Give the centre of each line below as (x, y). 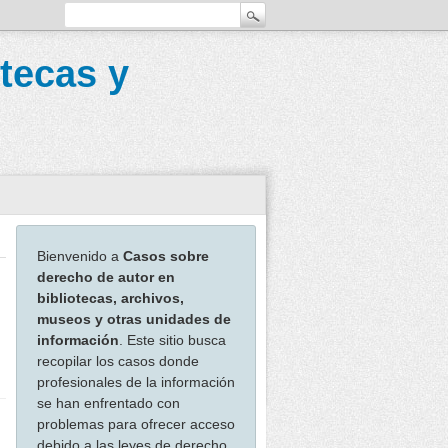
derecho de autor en (106, 277)
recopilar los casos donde (118, 361)
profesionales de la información (136, 382)
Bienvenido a (80, 256)
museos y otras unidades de (134, 319)
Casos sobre (166, 256)
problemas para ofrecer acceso (136, 424)
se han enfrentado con (108, 403)
